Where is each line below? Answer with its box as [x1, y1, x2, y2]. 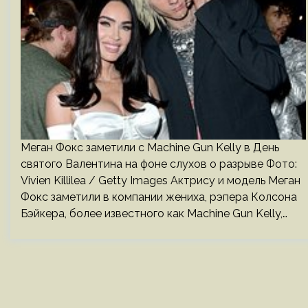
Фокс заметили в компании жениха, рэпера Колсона [21, 190, 297, 203]
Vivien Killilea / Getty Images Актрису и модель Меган [21, 174, 300, 187]
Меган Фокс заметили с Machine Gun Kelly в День [21, 141, 279, 154]
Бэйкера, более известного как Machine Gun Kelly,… [21, 207, 287, 220]
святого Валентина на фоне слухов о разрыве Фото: [21, 157, 297, 170]
